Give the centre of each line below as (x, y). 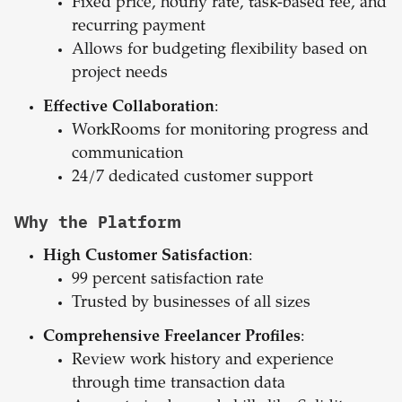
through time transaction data (179, 385)
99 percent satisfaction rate (168, 280)
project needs (120, 74)
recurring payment (139, 27)
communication (127, 155)
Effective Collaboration (129, 108)
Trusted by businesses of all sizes (191, 304)
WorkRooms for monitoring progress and (220, 131)
